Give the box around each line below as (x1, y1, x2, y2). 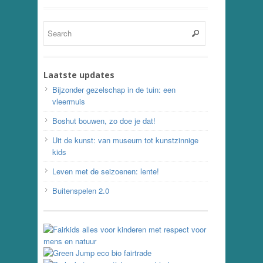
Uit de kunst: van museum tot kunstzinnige (52, 134, 198, 146)
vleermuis (52, 96, 85, 107)
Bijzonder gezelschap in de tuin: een (52, 84, 176, 96)
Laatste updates (43, 69, 114, 81)
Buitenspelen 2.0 (52, 185, 109, 197)
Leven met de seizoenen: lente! (52, 166, 159, 177)
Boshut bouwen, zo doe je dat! (52, 115, 156, 127)
